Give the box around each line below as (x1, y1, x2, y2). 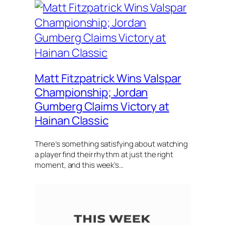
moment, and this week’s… (35, 160, 124, 171)
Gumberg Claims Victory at (35, 98, 169, 114)
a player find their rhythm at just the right (35, 149, 173, 160)
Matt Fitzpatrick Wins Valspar (35, 70, 181, 86)
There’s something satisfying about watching (35, 139, 188, 150)
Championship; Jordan (35, 84, 148, 100)
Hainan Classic (35, 112, 108, 128)
